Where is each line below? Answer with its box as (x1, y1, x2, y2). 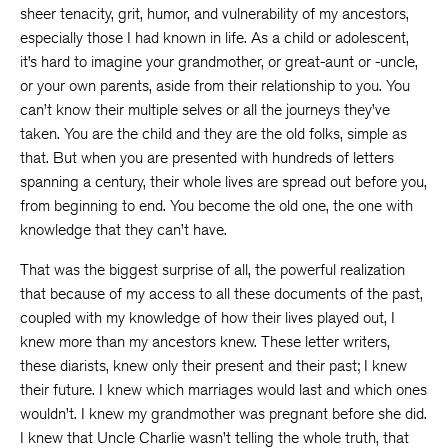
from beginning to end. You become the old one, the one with (20, 196, 413, 215)
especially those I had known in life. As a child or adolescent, (20, 28, 409, 47)
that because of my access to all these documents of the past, (20, 284, 423, 303)
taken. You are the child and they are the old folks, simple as (20, 124, 407, 143)
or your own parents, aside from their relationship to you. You (20, 76, 410, 95)
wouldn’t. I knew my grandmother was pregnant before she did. (20, 404, 427, 423)
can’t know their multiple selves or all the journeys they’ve (20, 100, 390, 119)
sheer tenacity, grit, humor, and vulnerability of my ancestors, (20, 4, 409, 23)
